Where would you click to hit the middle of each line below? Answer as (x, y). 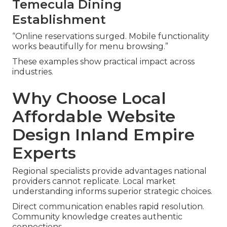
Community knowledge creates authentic (97, 217)
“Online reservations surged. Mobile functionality (111, 36)
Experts (44, 153)
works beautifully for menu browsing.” (90, 47)
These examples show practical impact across (103, 62)
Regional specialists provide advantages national (109, 171)
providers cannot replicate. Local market (94, 181)
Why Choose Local (89, 98)
